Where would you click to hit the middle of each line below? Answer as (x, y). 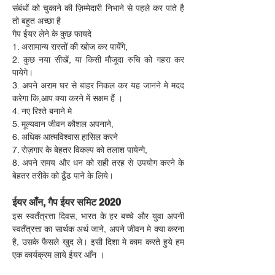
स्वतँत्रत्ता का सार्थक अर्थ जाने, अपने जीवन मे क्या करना (98, 229)
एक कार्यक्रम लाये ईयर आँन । (58, 255)
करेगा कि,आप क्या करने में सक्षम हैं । (68, 98)
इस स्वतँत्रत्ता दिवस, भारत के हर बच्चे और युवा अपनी (98, 216)
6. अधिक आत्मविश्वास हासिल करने (65, 137)
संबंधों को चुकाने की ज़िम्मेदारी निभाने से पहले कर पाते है (98, 8)
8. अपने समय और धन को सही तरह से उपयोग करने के (98, 163)
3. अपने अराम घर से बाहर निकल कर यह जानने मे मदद (98, 85)
